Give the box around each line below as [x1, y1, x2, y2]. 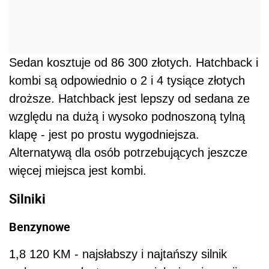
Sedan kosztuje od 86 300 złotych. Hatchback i [9, 56, 258, 70]
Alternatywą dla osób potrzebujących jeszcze [9, 146, 247, 160]
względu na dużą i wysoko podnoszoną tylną [9, 110, 245, 124]
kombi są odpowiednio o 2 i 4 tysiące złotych [9, 74, 245, 88]
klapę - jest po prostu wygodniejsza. [9, 128, 199, 142]
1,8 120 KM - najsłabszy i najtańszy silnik [9, 247, 227, 261]
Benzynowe [9, 218, 70, 235]
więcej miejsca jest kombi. [9, 164, 147, 178]
